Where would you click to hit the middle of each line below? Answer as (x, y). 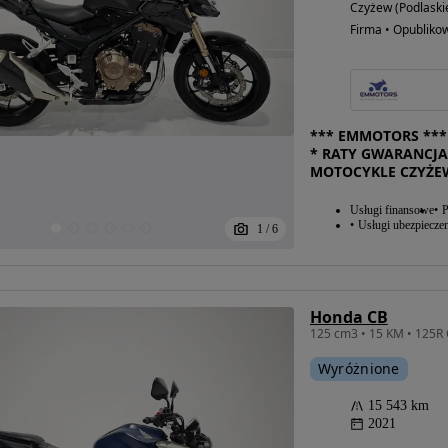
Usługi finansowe (391, 210)
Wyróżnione (358, 368)
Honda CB (348, 317)
